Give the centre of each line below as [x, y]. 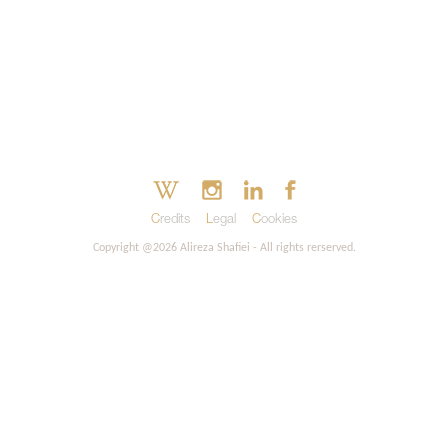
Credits [175, 220]
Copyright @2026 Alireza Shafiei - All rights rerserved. [224, 248]
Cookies [279, 220]
